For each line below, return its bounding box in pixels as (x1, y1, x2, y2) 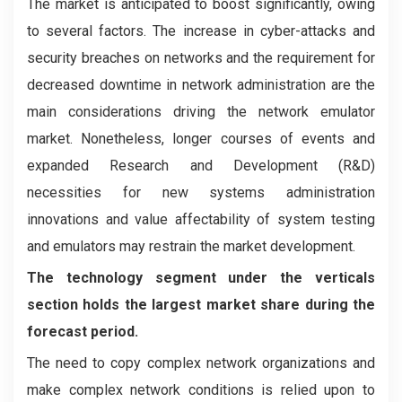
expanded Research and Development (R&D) (27, 157, 375, 174)
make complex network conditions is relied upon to (27, 381, 375, 398)
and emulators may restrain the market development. (27, 238, 355, 255)
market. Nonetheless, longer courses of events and (27, 130, 375, 147)
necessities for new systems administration (27, 184, 375, 201)
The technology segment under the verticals (27, 269, 375, 286)
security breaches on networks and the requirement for (27, 49, 375, 66)
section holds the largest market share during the (27, 296, 375, 313)
